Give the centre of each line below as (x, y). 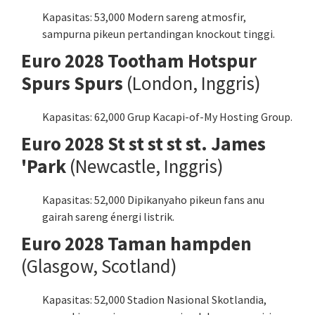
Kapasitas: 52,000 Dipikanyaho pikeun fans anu (153, 199)
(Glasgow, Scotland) (99, 265)
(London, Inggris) (192, 83)
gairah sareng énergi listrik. (108, 216)
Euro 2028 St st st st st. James (143, 143)
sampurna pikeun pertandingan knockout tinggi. (159, 33)
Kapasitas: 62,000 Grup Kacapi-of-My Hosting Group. (167, 116)
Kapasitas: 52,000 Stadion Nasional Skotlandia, (154, 299)
